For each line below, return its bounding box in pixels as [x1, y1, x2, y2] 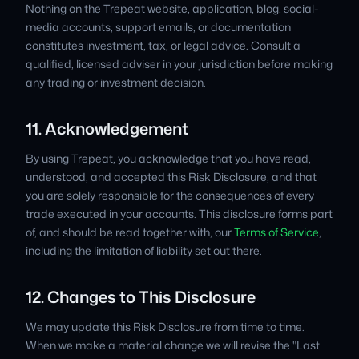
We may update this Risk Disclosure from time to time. [26, 319, 305, 334]
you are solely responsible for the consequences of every [26, 188, 314, 203]
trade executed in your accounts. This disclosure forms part [26, 206, 333, 221]
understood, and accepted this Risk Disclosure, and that [26, 169, 317, 184]
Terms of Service [234, 224, 319, 240]
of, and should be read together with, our [26, 224, 234, 240]
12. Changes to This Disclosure [26, 285, 256, 308]
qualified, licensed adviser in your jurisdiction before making [26, 56, 333, 71]
